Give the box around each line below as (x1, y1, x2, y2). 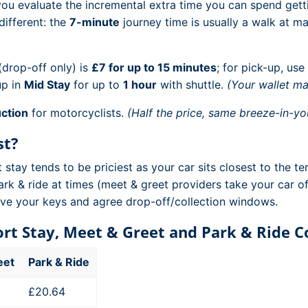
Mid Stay (24, 78, 70, 91)
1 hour (123, 78, 157, 91)
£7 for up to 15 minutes (91, 60, 217, 74)
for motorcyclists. (28, 106, 127, 120)
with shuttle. (157, 78, 227, 91)
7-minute (69, 15, 120, 29)
